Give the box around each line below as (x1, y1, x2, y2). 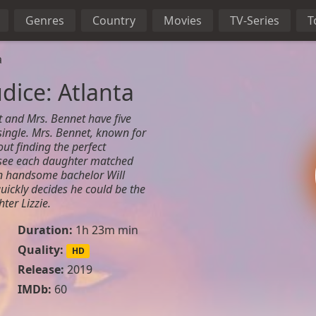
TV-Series (230, 13, 279, 28)
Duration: (17, 222, 73, 238)
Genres (25, 13, 64, 28)
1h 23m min (72, 222, 138, 238)
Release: (17, 262, 64, 278)
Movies (164, 13, 202, 28)
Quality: (17, 242, 63, 257)
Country (92, 13, 135, 28)
